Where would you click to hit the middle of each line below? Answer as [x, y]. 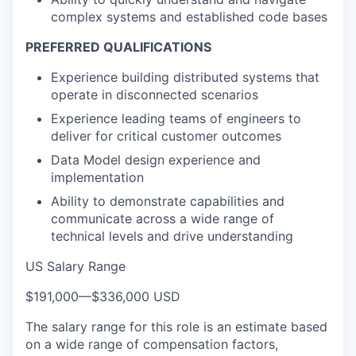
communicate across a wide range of [163, 219]
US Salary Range [75, 266]
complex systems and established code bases [189, 17]
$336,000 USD [136, 296]
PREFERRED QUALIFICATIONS [118, 47]
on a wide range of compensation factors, [152, 344]
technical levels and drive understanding [172, 236]
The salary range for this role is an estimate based [176, 327]
